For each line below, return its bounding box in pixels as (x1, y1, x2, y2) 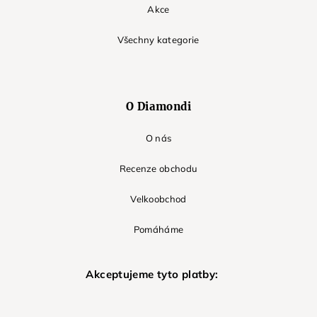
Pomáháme (133, 223, 184, 235)
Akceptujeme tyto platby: (86, 267, 219, 281)
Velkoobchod (130, 192, 187, 204)
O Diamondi (126, 99, 191, 113)
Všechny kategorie (117, 33, 200, 45)
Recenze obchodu (119, 162, 198, 174)
